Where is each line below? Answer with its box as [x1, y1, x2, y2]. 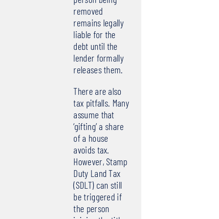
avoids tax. [73, 144, 109, 156]
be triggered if [73, 191, 122, 203]
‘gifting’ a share [73, 120, 124, 132]
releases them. [73, 64, 123, 76]
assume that [73, 109, 114, 121]
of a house [73, 132, 109, 144]
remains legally [73, 17, 124, 29]
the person [73, 202, 109, 215]
